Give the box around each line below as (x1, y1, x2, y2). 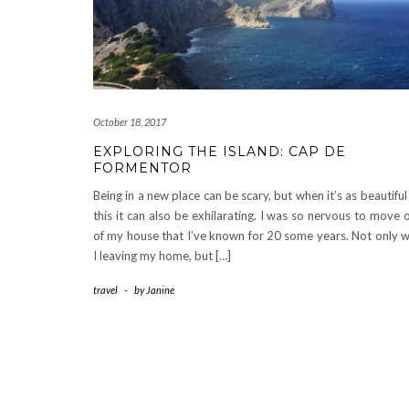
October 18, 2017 (93, 116, 166, 129)
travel (93, 284, 118, 297)
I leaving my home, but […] (93, 248, 231, 264)
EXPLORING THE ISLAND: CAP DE (93, 143, 346, 161)
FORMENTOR (93, 160, 192, 177)
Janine (146, 284, 174, 297)
